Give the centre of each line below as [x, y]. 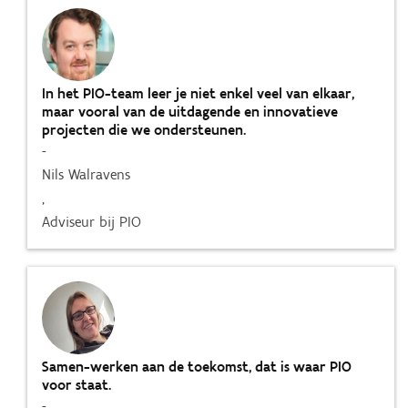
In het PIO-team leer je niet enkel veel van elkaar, [198, 93]
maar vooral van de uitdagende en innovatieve [190, 112]
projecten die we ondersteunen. [144, 130]
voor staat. [76, 385]
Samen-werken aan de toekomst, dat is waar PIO [197, 367]
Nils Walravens [86, 174]
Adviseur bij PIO [92, 222]
